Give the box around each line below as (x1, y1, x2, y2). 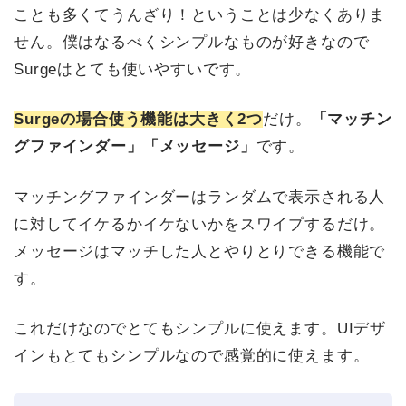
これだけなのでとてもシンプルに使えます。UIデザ (14, 320, 387, 338)
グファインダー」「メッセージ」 (14, 138, 256, 156)
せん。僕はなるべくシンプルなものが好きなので (14, 33, 370, 51)
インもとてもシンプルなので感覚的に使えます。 (14, 347, 370, 365)
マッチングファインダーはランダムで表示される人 (14, 188, 386, 206)
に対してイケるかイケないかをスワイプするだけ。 (14, 215, 386, 233)
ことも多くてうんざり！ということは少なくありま (14, 5, 386, 24)
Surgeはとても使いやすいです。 (14, 60, 252, 78)
